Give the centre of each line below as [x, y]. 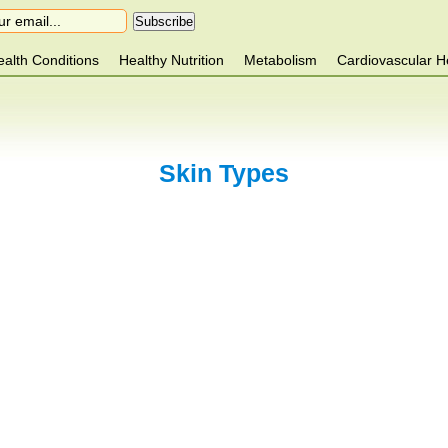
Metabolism [280, 60]
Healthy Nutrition [171, 60]
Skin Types [224, 172]
